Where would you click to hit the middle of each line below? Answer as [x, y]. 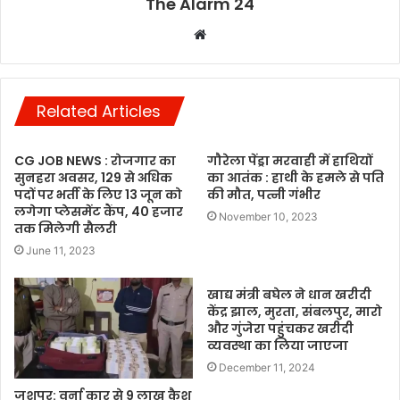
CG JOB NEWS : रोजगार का [95, 160]
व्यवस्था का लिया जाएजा [278, 345]
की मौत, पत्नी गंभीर [264, 194]
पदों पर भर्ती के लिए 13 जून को [98, 194]
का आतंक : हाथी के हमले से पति [296, 177]
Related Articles [99, 111]
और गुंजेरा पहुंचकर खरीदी [280, 328]
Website [231, 33]
